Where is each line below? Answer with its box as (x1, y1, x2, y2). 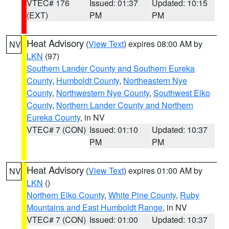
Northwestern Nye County (56, 87, 149, 99)
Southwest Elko (153, 87, 210, 99)
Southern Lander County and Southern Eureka (27, 62, 195, 74)
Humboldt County (56, 75, 119, 86)
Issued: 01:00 (89, 214, 138, 225)
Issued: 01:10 (89, 124, 138, 135)
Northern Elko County (27, 189, 104, 201)
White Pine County (108, 189, 176, 201)
